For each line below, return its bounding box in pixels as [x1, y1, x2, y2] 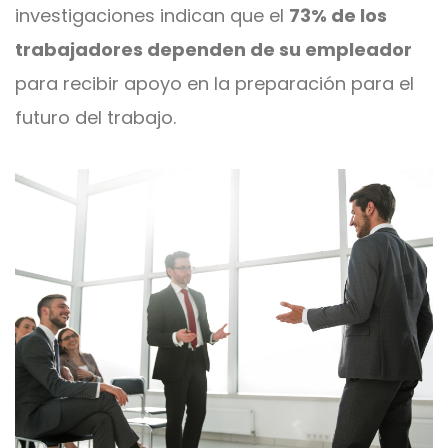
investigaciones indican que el [15, 3, 289, 28]
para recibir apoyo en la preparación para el [15, 71, 414, 96]
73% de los [289, 3, 387, 28]
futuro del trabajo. [15, 105, 181, 130]
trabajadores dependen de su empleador [15, 37, 412, 62]
